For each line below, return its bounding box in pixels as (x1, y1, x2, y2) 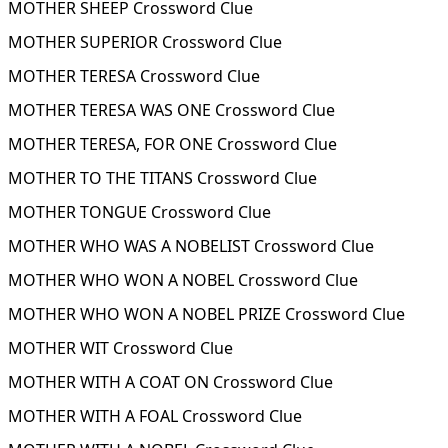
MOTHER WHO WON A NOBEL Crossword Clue (8, 269, 358, 291)
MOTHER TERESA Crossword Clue (8, 65, 260, 87)
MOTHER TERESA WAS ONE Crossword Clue (8, 99, 335, 121)
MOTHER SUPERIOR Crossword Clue (8, 31, 282, 53)
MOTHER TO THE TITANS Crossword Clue (8, 167, 317, 189)
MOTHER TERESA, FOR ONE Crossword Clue (8, 133, 337, 155)
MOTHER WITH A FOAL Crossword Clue (8, 405, 302, 427)
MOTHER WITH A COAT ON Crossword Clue (8, 371, 333, 393)
